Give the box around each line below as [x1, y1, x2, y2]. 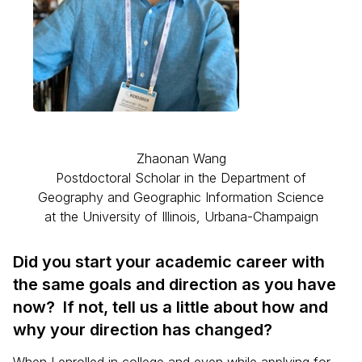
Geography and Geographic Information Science [38, 189, 324, 205]
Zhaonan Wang [136, 150, 226, 166]
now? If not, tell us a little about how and [13, 297, 328, 317]
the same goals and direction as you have [13, 275, 336, 294]
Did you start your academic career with [13, 252, 325, 271]
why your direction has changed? [13, 320, 272, 339]
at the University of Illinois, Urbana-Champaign [44, 208, 318, 225]
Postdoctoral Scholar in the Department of [56, 170, 306, 186]
